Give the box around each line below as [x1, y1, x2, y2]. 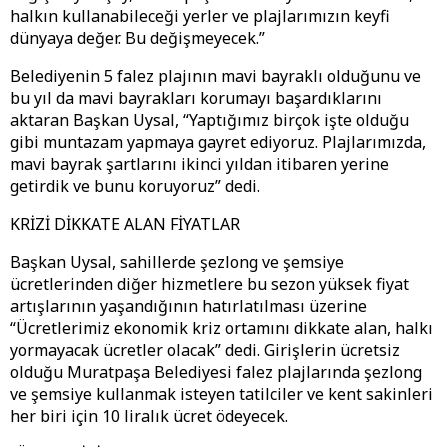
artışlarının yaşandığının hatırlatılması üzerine [10, 295, 367, 318]
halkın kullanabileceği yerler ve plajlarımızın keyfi [10, 5, 390, 28]
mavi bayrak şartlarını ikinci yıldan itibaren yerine [10, 153, 389, 176]
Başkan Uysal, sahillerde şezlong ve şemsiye [10, 251, 344, 274]
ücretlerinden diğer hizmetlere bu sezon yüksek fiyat [10, 273, 409, 296]
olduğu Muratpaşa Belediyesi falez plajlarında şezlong [10, 361, 422, 384]
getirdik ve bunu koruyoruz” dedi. [10, 175, 268, 198]
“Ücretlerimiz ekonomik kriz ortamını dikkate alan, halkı [10, 317, 433, 340]
